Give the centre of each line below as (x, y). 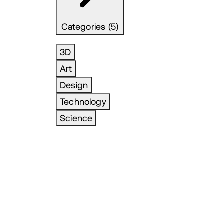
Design (74, 85)
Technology (83, 102)
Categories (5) (90, 27)
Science (76, 118)
